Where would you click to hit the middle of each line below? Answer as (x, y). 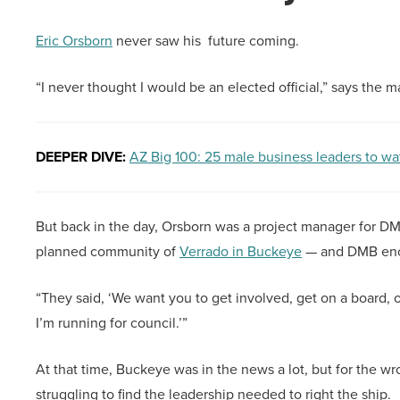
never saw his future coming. (206, 41)
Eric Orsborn (74, 41)
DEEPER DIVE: (81, 157)
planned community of (108, 252)
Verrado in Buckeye (241, 252)
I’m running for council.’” (112, 323)
